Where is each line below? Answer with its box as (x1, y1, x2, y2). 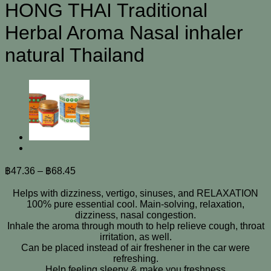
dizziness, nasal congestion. (75, 209, 196, 220)
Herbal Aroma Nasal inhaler (5, 22, 243, 44)
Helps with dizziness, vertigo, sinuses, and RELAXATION (13, 188, 258, 198)
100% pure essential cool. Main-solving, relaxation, (27, 198, 244, 209)
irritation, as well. (99, 231, 172, 242)
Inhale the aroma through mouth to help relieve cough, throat (7, 220, 264, 231)
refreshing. (113, 253, 158, 264)
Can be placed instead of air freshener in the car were (21, 242, 250, 253)
